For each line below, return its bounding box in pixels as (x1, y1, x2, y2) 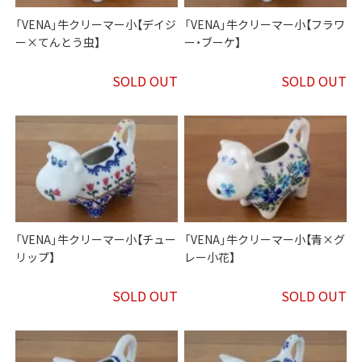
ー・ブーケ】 (184, 34, 242, 51)
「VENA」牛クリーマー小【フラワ (184, 16, 346, 33)
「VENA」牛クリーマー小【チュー (15, 231, 177, 248)
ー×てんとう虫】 (15, 34, 101, 51)
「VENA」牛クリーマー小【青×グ (184, 231, 346, 248)
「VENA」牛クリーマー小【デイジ (15, 16, 177, 33)
